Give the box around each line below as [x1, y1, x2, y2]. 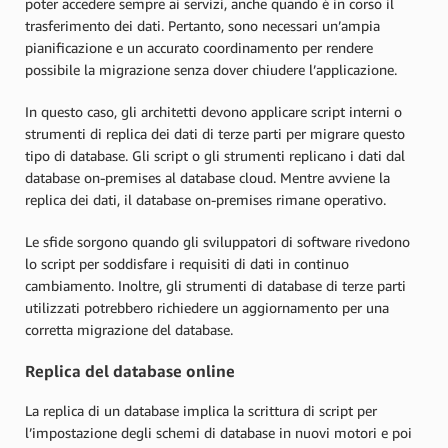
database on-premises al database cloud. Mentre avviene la [25, 169, 390, 187]
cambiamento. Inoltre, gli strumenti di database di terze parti [25, 277, 406, 295]
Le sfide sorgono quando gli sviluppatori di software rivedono [25, 233, 410, 251]
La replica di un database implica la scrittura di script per [25, 402, 377, 420]
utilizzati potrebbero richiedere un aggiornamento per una [25, 299, 389, 317]
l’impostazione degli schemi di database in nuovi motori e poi [25, 424, 412, 442]
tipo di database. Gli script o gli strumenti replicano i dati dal [25, 147, 405, 165]
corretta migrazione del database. [25, 321, 237, 339]
